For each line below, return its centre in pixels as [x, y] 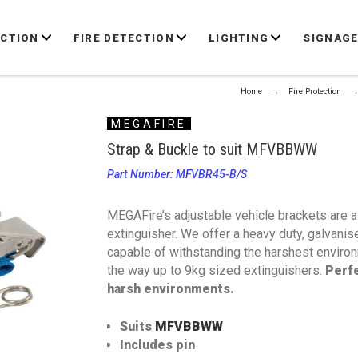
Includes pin [157, 345]
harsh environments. [170, 289]
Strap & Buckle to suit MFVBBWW [212, 149]
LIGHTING [239, 38]
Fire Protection [315, 91]
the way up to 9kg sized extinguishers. [216, 270]
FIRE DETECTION [123, 38]
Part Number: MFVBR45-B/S [177, 174]
